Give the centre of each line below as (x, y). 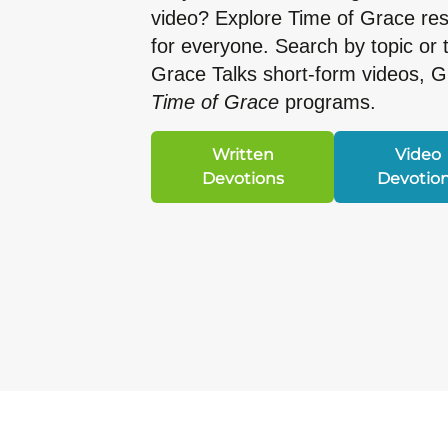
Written (242, 154)
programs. (327, 102)
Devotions (242, 178)
